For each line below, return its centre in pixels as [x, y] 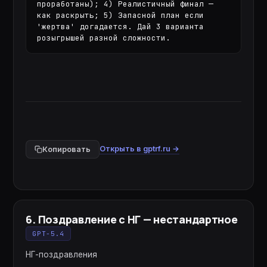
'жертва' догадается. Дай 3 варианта [121, 26]
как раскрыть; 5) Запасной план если [121, 15]
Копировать [67, 149]
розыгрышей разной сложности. [104, 38]
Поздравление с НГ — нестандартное [138, 219]
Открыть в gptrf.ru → [140, 148]
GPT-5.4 [49, 233]
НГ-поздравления [62, 254]
